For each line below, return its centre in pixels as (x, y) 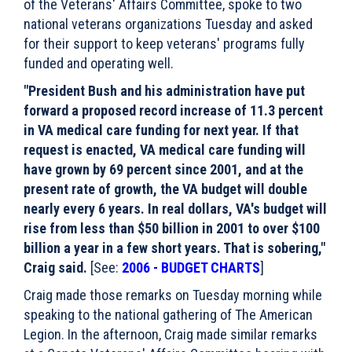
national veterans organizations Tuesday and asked (168, 24)
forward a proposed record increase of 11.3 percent (173, 110)
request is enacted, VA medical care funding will (165, 150)
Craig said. (55, 268)
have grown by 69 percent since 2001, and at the (163, 169)
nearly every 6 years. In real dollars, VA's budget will (175, 209)
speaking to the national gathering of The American (168, 315)
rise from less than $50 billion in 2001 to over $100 (172, 228)
